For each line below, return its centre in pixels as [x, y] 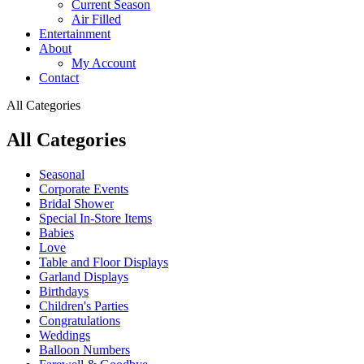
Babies [56, 232]
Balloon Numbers [84, 349]
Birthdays [64, 291]
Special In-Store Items [95, 218]
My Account [104, 63]
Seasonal [62, 174]
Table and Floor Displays [104, 262]
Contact [59, 78]
